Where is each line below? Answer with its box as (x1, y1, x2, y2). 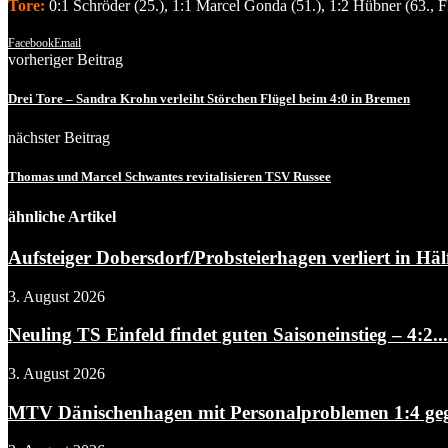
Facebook (8, 35, 54, 50)
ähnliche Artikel (8, 207, 116, 225)
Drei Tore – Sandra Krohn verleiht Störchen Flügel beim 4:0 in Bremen (8, 91, 410, 107)
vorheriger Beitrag (8, 50, 123, 68)
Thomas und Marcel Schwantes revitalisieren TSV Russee (8, 169, 331, 185)
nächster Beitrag (8, 129, 110, 147)
